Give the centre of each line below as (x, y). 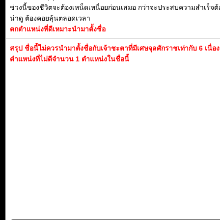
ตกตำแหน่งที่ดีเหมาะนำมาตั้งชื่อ (58, 29)
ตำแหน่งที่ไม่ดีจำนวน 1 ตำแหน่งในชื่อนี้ (69, 59)
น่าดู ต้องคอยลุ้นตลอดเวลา (50, 18)
